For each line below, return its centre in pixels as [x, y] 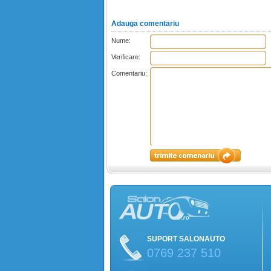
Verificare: [126, 57]
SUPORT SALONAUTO [186, 239]
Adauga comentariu [145, 24]
